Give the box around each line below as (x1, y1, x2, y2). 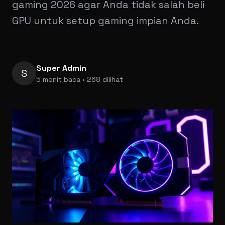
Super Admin (36, 63, 86, 73)
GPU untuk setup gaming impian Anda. (12, 14, 199, 27)
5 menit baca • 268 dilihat (36, 75, 123, 84)
